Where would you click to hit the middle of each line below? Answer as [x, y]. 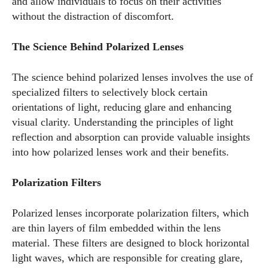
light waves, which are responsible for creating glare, [127, 258]
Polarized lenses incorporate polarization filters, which [130, 213]
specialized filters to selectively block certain [110, 92]
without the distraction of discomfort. [93, 16]
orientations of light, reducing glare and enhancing [122, 107]
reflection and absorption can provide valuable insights [131, 137]
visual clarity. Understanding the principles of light [123, 122]
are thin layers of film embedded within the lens [116, 228]
